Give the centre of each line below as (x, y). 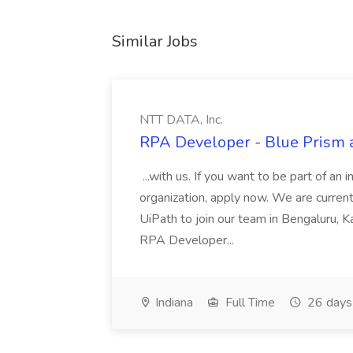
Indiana (173, 303)
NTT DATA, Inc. (181, 120)
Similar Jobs (155, 41)
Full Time (249, 303)
